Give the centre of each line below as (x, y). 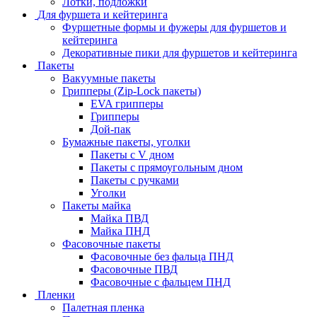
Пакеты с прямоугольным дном (167, 167)
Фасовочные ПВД (134, 269)
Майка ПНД (120, 231)
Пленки (56, 294)
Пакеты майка (97, 205)
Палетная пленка (103, 307)
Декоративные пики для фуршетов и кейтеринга (180, 52)
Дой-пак (111, 129)
